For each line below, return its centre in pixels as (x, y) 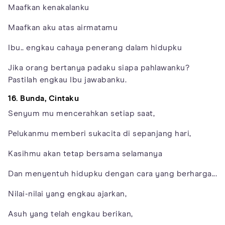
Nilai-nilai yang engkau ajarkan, (67, 194)
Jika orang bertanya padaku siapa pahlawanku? (99, 68)
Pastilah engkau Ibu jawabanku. (67, 80)
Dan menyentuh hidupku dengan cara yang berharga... (113, 174)
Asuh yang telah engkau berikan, (71, 214)
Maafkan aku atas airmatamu (63, 28)
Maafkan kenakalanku (49, 8)
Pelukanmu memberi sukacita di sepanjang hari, (100, 134)
